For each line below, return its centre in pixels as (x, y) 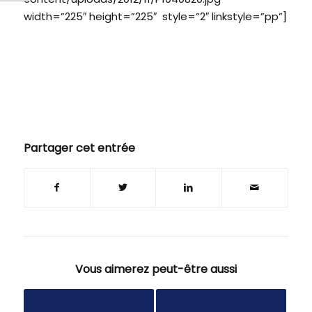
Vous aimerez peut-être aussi (156, 270)
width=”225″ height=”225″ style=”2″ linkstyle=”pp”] (155, 17)
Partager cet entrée (79, 148)
